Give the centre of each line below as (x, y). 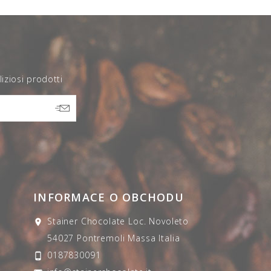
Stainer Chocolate (87, 221)
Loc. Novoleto (159, 221)
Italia (169, 238)
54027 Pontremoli (86, 238)
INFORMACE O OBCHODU (109, 197)
